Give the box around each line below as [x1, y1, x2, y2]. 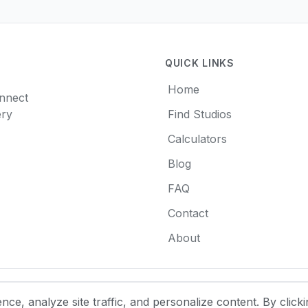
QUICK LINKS [165, 57, 234, 69]
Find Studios [168, 107, 232, 121]
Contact [168, 206, 208, 220]
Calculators [168, 132, 227, 146]
